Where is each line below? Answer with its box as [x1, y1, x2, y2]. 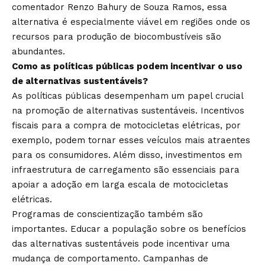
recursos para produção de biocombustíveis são [12, 31, 221, 42]
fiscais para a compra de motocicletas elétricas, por [12, 120, 241, 131]
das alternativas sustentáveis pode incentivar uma [12, 238, 230, 249]
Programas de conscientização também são [12, 209, 203, 219]
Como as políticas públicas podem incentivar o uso [12, 61, 243, 72]
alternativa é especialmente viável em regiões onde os [12, 17, 250, 27]
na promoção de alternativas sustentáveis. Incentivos [12, 105, 244, 116]
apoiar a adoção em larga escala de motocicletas [12, 179, 228, 190]
